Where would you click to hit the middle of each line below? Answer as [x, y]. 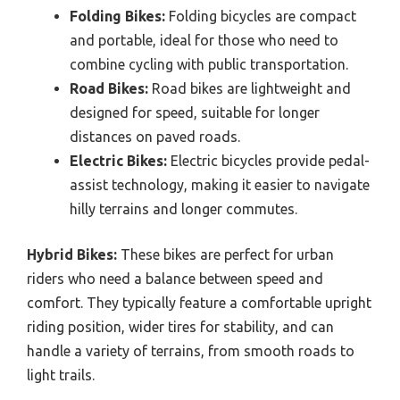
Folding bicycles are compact [261, 17]
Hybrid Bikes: [72, 255]
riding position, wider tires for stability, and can [180, 327]
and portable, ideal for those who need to [204, 41]
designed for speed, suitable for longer [195, 113]
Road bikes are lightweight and [250, 89]
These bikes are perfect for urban [225, 255]
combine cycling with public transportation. [209, 65]
